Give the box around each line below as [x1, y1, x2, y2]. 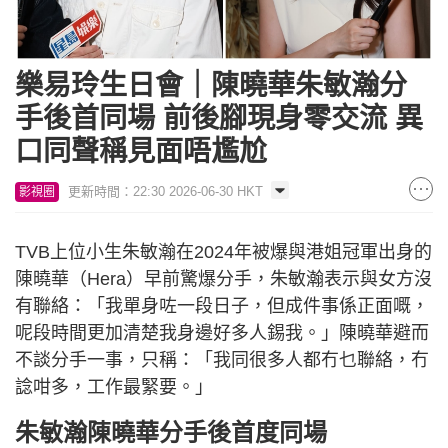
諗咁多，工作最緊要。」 [15, 377, 213, 398]
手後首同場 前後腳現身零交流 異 [15, 103, 423, 135]
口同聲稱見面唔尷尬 [15, 136, 267, 168]
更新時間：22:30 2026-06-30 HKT [68, 184, 263, 200]
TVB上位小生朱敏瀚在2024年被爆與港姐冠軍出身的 [15, 242, 432, 263]
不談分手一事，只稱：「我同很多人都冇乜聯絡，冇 [15, 350, 429, 371]
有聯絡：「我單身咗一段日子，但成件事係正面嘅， [15, 296, 429, 317]
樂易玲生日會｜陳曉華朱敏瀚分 [15, 70, 407, 102]
